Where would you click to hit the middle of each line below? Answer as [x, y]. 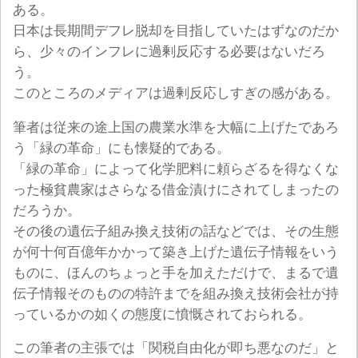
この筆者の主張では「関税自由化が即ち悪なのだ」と [176, 348]
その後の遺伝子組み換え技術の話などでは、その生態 [176, 231]
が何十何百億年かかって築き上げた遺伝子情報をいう [176, 252]
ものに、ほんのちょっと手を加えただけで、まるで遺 [176, 272]
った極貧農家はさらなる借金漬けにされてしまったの [176, 189]
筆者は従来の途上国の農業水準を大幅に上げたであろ [176, 127]
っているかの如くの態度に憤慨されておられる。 [162, 314]
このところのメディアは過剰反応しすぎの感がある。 [176, 93]
